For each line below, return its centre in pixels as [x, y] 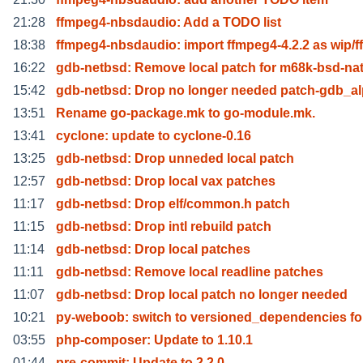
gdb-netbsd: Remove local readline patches [190, 271]
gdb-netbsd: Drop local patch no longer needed [202, 294]
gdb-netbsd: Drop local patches [153, 249]
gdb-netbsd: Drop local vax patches [166, 181]
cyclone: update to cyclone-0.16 [154, 135]
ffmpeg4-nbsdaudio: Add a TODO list [169, 22]
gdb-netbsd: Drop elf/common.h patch [173, 203]
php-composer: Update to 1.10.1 [154, 340]
